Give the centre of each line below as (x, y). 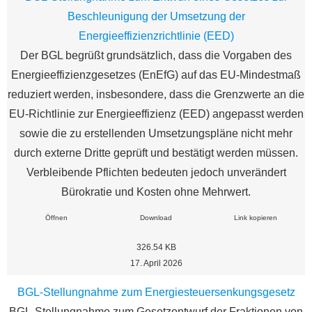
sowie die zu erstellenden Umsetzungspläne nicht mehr (156, 134)
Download (156, 217)
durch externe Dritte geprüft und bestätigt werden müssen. (156, 153)
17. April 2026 (156, 264)
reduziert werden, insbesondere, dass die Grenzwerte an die (156, 95)
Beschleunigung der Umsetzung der (156, 17)
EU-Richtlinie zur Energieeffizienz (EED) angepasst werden (156, 114)
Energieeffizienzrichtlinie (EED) (156, 36)
